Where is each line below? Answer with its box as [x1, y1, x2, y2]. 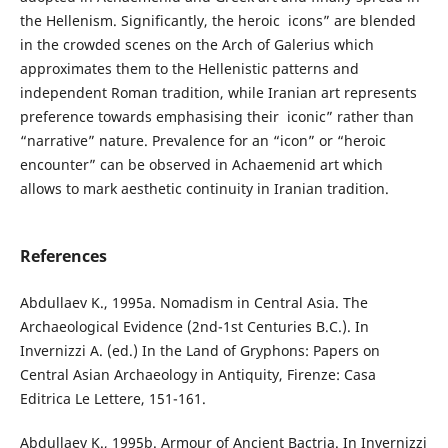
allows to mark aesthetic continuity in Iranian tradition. [19, 179, 389, 198]
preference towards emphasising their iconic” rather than [19, 107, 414, 126]
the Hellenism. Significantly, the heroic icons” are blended [19, 11, 416, 30]
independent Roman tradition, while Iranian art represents [19, 83, 417, 102]
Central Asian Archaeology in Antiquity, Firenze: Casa [19, 365, 376, 385]
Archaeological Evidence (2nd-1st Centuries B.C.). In [19, 317, 369, 337]
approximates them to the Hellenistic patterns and [19, 59, 359, 78]
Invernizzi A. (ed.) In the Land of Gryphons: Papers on [19, 341, 380, 361]
